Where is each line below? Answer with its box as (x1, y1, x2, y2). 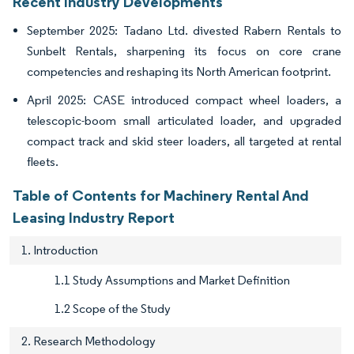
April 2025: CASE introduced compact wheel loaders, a (27, 92, 341, 108)
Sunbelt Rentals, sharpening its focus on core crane (27, 43, 341, 59)
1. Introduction (21, 243, 98, 258)
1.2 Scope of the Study (55, 301, 171, 317)
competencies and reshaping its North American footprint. (27, 64, 331, 80)
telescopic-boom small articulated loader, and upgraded (27, 113, 341, 129)
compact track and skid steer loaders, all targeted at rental (27, 134, 341, 149)
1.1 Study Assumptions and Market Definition (55, 273, 290, 288)
